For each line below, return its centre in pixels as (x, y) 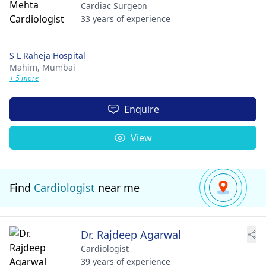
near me (117, 188)
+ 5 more (24, 78)
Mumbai (59, 67)
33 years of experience (126, 19)
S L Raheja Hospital (47, 56)
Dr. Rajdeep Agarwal (131, 235)
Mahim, (26, 67)
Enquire (141, 109)
